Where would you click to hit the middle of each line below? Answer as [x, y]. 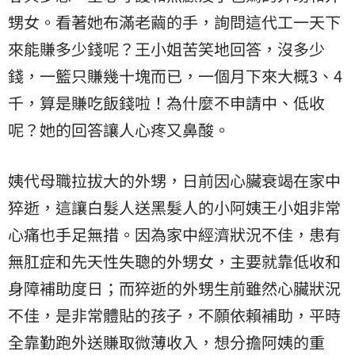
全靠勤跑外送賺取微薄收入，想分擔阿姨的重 [166, 342]
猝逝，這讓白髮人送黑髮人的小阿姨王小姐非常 [174, 207]
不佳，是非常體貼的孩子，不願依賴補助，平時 [174, 315]
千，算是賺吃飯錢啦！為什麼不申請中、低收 [166, 102]
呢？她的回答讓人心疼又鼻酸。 [119, 129]
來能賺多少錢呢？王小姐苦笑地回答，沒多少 [166, 48]
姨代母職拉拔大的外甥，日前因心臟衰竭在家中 [174, 180]
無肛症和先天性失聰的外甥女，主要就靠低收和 [174, 261]
